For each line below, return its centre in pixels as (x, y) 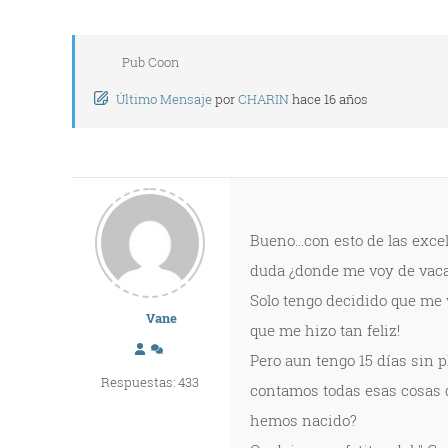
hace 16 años (330, 99)
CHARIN (263, 99)
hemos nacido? (303, 420)
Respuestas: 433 (150, 382)
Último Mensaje (164, 99)
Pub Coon (150, 62)
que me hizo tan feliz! (325, 330)
